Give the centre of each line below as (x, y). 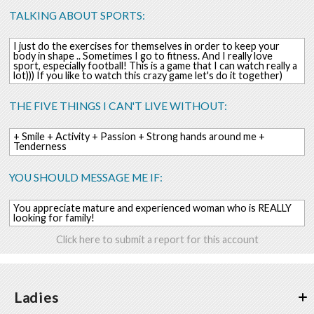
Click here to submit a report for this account (157, 239)
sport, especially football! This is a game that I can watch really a (155, 65)
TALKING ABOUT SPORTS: (77, 15)
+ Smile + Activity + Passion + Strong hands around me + (139, 137)
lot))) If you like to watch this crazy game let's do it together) (148, 75)
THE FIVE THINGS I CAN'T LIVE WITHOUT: (118, 106)
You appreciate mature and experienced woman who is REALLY (152, 207)
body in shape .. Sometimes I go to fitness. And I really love (143, 55)
